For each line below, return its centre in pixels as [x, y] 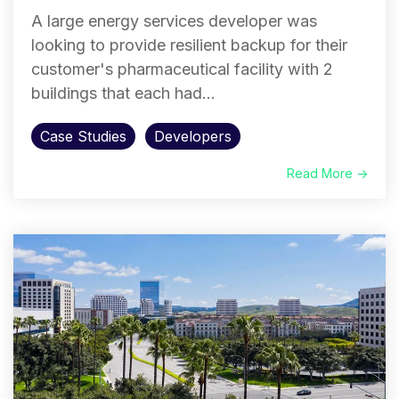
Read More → [327, 173]
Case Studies [83, 136]
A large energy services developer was [174, 21]
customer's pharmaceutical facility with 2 [182, 69]
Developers [193, 136]
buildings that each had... [123, 93]
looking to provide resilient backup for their [189, 45]
